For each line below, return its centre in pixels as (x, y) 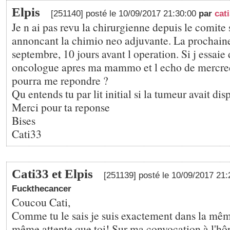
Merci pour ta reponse (61, 107)
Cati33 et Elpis (52, 174)
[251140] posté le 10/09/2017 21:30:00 (125, 14)
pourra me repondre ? (60, 80)
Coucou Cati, (41, 202)
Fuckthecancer (42, 189)
